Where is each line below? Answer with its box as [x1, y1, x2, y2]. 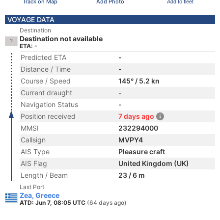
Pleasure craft [118, 147, 165, 156]
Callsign [21, 136, 46, 144]
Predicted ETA [21, 53, 66, 61]
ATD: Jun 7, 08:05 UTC [20, 199, 87, 206]
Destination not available [20, 34, 103, 43]
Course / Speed [21, 77, 71, 85]
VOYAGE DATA [7, 15, 55, 24]
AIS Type [21, 147, 50, 156]
